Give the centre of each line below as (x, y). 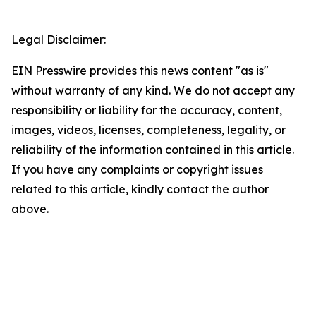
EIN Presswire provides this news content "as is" (140, 71)
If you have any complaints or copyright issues (137, 170)
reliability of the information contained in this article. (153, 150)
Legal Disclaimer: (59, 40)
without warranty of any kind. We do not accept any (153, 91)
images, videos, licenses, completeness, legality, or (148, 130)
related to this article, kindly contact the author (140, 189)
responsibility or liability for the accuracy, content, (147, 110)
